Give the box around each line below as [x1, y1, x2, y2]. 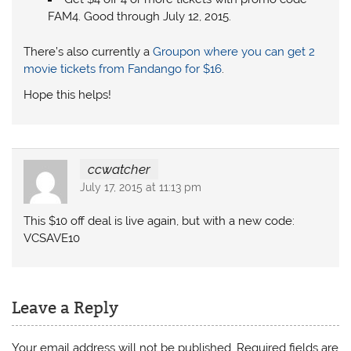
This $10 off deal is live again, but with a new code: [24, 213, 295, 228]
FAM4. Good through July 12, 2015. [47, 9, 231, 24]
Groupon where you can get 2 [153, 44, 316, 59]
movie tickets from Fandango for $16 [24, 61, 223, 76]
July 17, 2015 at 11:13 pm [79, 181, 201, 194]
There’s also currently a [24, 44, 154, 59]
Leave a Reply [12, 298, 119, 319]
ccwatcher [87, 161, 150, 178]
